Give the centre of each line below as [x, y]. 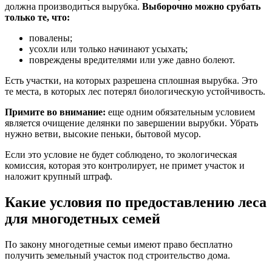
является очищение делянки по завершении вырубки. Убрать [131, 123]
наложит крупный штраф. [59, 177]
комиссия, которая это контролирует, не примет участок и [125, 166]
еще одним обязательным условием [180, 112]
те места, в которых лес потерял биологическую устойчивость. [135, 92]
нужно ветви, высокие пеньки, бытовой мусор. [103, 134]
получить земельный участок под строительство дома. [117, 256]
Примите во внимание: [55, 112]
